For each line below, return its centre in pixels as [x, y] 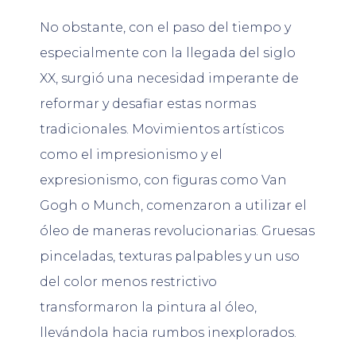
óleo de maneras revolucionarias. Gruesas [177, 231]
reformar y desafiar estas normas [148, 104]
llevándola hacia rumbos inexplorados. [168, 333]
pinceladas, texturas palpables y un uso [170, 257]
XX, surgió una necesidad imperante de [169, 79]
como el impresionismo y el [131, 155]
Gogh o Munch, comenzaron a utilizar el [173, 206]
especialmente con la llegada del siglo [168, 53]
